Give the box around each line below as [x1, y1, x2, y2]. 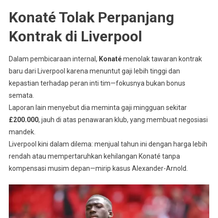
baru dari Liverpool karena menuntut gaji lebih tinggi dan [8, 67, 180, 75]
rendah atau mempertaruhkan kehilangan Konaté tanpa [8, 152, 180, 161]
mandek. [8, 128, 36, 136]
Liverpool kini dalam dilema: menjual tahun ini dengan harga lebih [8, 140, 207, 148]
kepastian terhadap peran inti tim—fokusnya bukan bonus [8, 79, 185, 88]
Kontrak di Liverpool [8, 28, 142, 45]
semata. [8, 91, 34, 100]
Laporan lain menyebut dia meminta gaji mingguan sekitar [8, 104, 187, 112]
